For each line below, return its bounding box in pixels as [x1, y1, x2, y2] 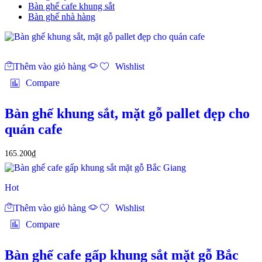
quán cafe [5, 122, 63, 137]
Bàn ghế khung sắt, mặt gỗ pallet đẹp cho [5, 106, 250, 122]
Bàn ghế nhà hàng [28, 12, 95, 22]
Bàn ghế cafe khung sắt [28, 1, 115, 12]
